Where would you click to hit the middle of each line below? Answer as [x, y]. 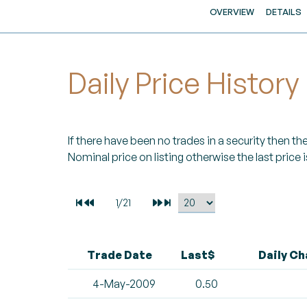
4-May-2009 [125, 284]
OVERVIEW [232, 12]
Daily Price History [183, 83]
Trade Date [120, 255]
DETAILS [284, 12]
